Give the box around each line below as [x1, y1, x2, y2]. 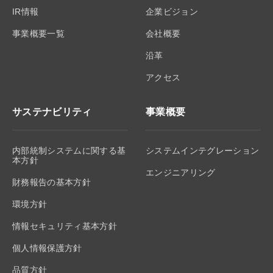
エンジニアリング [146, 167, 216, 177]
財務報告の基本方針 [12, 177, 91, 187]
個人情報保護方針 [12, 243, 82, 253]
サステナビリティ [12, 106, 92, 117]
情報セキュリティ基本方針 [12, 221, 117, 231]
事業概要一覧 [12, 28, 65, 38]
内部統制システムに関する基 [12, 145, 126, 155]
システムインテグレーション [146, 145, 260, 155]
